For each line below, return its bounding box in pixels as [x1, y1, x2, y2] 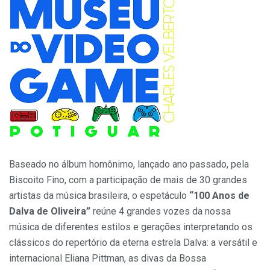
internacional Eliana [9, 253, 92, 265]
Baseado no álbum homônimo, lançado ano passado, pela [9, 159, 249, 171]
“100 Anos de [189, 190, 250, 202]
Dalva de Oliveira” [9, 206, 93, 218]
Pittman [92, 253, 124, 265]
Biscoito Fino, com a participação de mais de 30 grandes [9, 174, 247, 186]
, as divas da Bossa [124, 253, 206, 265]
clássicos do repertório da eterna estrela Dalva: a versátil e [9, 237, 257, 249]
